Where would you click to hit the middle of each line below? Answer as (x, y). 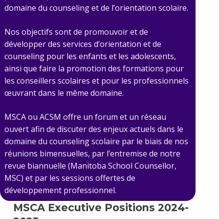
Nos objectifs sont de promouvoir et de (76, 32)
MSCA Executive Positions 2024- (101, 207)
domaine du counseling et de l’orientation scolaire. (96, 8)
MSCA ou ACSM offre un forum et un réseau (85, 117)
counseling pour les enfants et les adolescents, (90, 56)
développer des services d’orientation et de (83, 44)
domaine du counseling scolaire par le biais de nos (96, 141)
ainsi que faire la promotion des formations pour (94, 68)
